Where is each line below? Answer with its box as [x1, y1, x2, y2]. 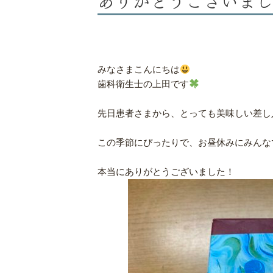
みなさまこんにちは [97, 64, 180, 74]
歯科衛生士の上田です [97, 79, 189, 89]
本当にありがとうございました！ [97, 166, 235, 177]
